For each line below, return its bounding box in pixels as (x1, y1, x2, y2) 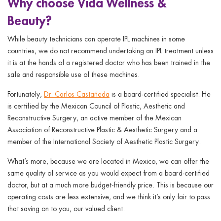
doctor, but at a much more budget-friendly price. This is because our (7, 180, 214, 190)
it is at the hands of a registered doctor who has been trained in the (7, 58, 210, 68)
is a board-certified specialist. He (110, 89, 211, 99)
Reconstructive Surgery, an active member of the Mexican (7, 113, 182, 123)
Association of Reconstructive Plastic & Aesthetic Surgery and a (7, 125, 197, 135)
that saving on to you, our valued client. (7, 204, 127, 214)
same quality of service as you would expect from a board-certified (7, 168, 210, 178)
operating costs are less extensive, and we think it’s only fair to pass (7, 192, 210, 202)
